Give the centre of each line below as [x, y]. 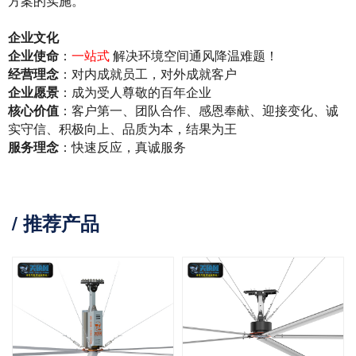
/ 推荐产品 [56, 222]
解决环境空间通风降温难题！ [194, 56]
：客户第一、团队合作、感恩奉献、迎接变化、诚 [199, 110]
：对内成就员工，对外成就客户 [148, 74]
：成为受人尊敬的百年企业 [135, 92]
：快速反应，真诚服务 [122, 147]
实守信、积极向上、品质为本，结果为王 [122, 129]
